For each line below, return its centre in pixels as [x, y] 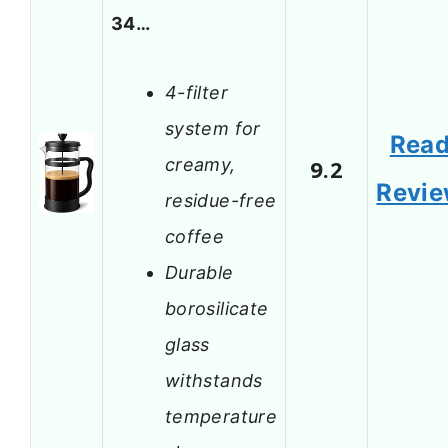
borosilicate [217, 308]
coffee [195, 236]
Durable [199, 272]
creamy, [200, 164]
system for [213, 128]
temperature [221, 416]
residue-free [221, 200]
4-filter [196, 92]
